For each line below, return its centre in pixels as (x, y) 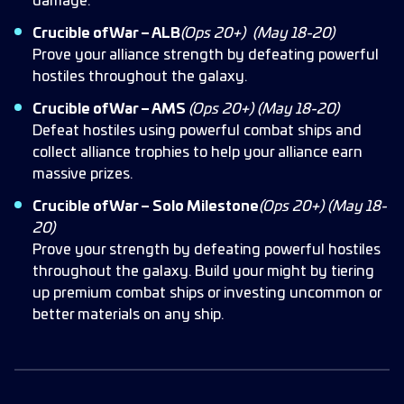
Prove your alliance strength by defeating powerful (206, 55)
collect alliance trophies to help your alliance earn (197, 152)
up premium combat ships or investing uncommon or (207, 293)
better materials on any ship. (128, 315)
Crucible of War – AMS (110, 109)
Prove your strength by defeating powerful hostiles (207, 250)
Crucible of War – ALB (106, 33)
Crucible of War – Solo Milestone (146, 207)
